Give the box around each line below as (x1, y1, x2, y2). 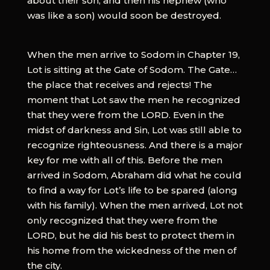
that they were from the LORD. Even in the (27, 108, 224, 121)
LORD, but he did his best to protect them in (27, 229, 234, 241)
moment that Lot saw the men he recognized (27, 93, 240, 105)
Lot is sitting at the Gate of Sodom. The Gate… (27, 63, 237, 75)
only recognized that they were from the (27, 214, 218, 226)
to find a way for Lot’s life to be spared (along (27, 184, 237, 196)
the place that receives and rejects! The (27, 78, 212, 90)
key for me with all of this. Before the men (27, 154, 222, 166)
